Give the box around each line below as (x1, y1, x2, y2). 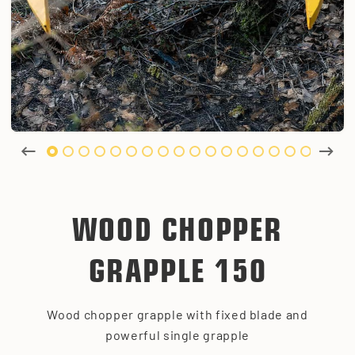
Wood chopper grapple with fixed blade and (47, 306, 308, 322)
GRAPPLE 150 (88, 258, 267, 290)
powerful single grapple (105, 326, 250, 342)
